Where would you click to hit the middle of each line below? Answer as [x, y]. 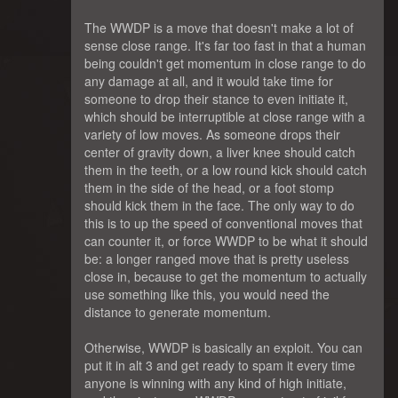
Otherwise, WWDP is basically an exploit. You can [223, 348]
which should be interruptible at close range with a [225, 117]
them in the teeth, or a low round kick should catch [226, 170]
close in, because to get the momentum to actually [226, 277]
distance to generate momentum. [178, 312]
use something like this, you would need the [207, 295]
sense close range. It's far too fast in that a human [225, 46]
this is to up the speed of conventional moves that [223, 223]
